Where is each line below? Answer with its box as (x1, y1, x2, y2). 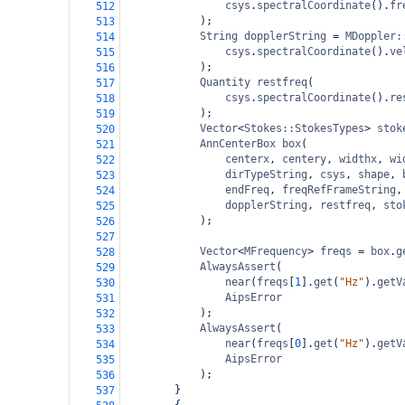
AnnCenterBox (200, 137, 276, 150)
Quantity (200, 76, 250, 89)
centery (282, 153, 326, 165)
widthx (339, 153, 377, 165)
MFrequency (244, 245, 307, 258)
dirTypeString (225, 168, 307, 181)
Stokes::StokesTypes (244, 122, 364, 135)
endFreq (225, 184, 269, 196)
